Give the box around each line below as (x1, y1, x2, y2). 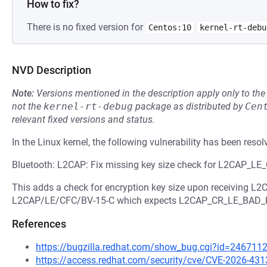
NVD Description (12, 64, 91, 76)
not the (12, 101, 44, 112)
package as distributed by (133, 101, 245, 112)
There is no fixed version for (27, 21, 145, 33)
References (12, 218, 66, 230)
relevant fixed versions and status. (12, 114, 155, 125)
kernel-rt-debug (44, 101, 133, 112)
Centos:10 (148, 23, 191, 32)
